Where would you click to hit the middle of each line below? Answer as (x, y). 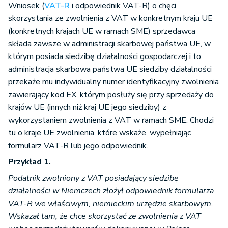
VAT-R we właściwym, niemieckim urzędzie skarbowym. (111, 204)
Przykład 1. (30, 162)
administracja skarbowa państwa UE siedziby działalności (110, 69)
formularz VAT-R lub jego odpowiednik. (78, 146)
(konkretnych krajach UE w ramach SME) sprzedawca (102, 31)
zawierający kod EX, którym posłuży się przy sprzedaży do (111, 95)
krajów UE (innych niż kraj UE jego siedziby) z (87, 108)
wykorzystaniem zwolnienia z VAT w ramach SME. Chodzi (111, 120)
